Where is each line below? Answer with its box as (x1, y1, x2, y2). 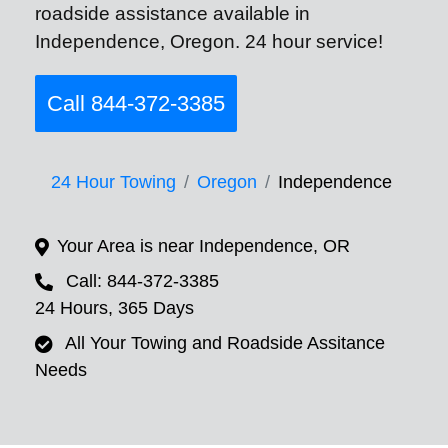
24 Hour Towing (51, 172, 176, 193)
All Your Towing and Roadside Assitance (65, 333, 385, 354)
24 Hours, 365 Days (35, 298, 194, 319)
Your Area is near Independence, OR (57, 236, 350, 257)
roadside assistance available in (35, 3, 310, 24)
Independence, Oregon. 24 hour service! (35, 31, 383, 52)
